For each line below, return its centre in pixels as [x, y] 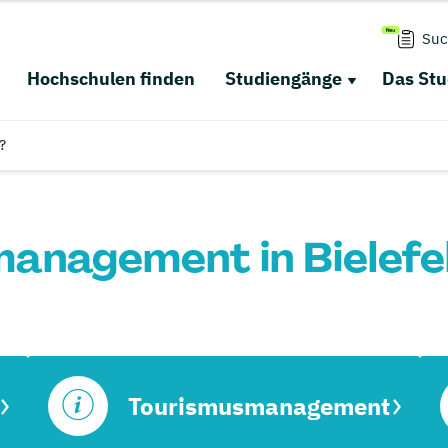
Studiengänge [283, 78]
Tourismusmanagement [259, 406]
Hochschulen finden [110, 78]
